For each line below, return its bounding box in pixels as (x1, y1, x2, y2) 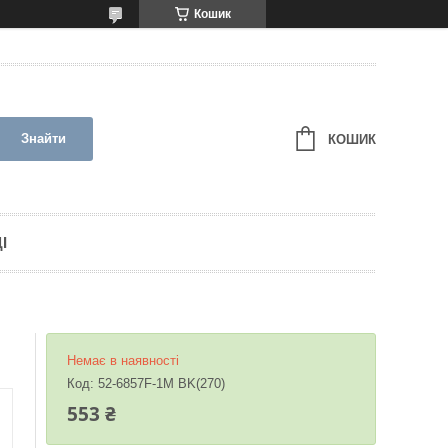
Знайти (20, 131, 66, 146)
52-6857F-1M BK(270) (98, 376, 225, 391)
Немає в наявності (67, 353, 179, 368)
